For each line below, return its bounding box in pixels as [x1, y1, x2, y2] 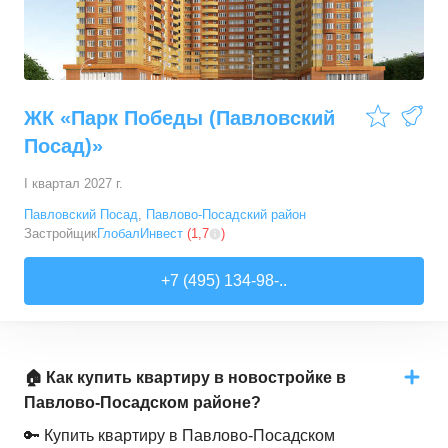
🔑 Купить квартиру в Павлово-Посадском [24, 427, 335, 444]
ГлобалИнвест [97, 226, 183, 241]
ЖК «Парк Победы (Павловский [24, 107, 335, 129]
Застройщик [24, 226, 97, 241]
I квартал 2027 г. [24, 176, 123, 191]
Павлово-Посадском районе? [24, 394, 261, 411]
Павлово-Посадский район [146, 207, 306, 222]
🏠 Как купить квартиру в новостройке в [24, 369, 346, 386]
